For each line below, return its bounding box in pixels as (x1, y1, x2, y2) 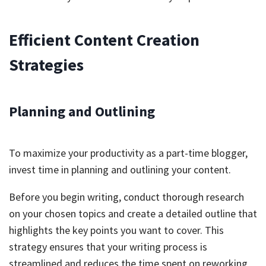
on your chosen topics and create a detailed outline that (9, 207, 257, 220)
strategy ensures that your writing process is (9, 240, 207, 254)
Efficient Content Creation (9, 29, 199, 50)
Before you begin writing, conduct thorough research (9, 190, 244, 204)
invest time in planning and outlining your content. (9, 163, 231, 176)
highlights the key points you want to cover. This (9, 223, 224, 237)
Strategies (9, 54, 84, 75)
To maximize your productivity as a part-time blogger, (9, 146, 248, 160)
